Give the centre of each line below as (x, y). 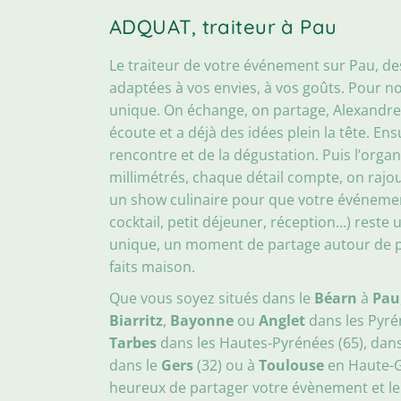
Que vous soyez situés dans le (212, 298)
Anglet (282, 320)
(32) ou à (226, 365)
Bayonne (202, 320)
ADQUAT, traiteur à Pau (223, 26)
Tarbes (133, 342)
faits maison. (152, 266)
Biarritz (136, 320)
